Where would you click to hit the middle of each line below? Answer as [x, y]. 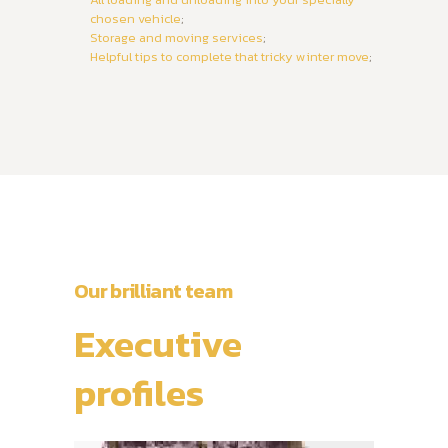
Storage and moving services [176, 38]
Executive [158, 343]
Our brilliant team [153, 290]
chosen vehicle [135, 19]
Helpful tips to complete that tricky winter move [229, 57]
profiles [139, 392]
